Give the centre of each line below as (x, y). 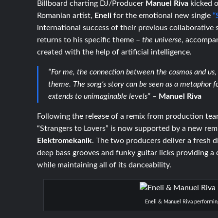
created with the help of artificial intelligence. (115, 52)
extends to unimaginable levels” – (103, 96)
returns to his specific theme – (90, 40)
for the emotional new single (162, 15)
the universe (162, 40)
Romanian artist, (66, 15)
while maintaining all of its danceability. (104, 165)
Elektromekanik (65, 140)
